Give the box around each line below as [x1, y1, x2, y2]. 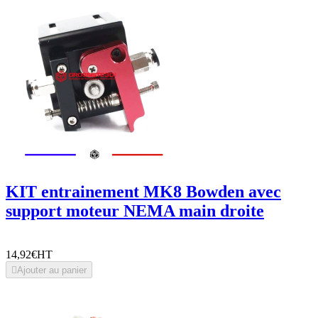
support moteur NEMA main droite [6, 202, 264, 221]
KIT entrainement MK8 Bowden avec [6, 182, 281, 202]
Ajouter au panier [17, 265, 87, 276]
